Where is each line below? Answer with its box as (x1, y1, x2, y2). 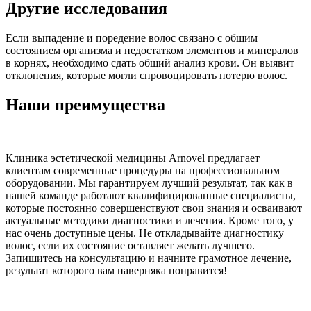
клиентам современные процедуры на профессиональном (6, 164, 280, 176)
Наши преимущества (6, 95, 165, 114)
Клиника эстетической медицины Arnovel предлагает (6, 151, 260, 164)
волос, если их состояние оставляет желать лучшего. (6, 239, 255, 251)
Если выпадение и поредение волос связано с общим (6, 31, 258, 44)
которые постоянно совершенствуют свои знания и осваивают (6, 201, 302, 214)
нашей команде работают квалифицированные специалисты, (6, 189, 296, 201)
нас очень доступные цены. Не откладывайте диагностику (6, 226, 284, 239)
